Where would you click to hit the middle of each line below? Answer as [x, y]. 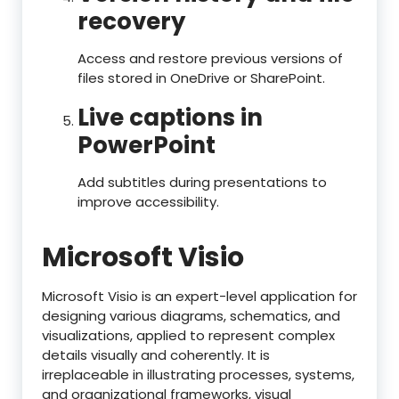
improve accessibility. [148, 202]
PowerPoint [147, 146]
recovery [131, 22]
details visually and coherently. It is [156, 355]
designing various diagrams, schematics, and [191, 316]
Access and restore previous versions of [210, 59]
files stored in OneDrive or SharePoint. [201, 78]
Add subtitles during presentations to [202, 183]
